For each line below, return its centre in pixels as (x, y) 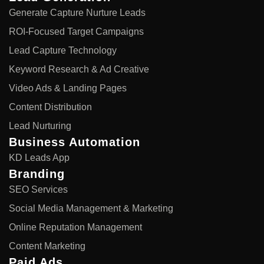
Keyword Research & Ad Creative (79, 69)
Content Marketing (47, 246)
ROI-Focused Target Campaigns (76, 31)
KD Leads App (39, 157)
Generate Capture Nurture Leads (77, 12)
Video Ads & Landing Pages (69, 88)
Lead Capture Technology (64, 50)
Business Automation (75, 142)
